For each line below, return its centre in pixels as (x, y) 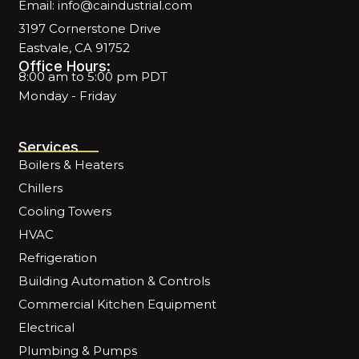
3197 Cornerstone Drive (90, 29)
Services (49, 147)
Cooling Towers (65, 212)
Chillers (41, 188)
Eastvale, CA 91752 (75, 48)
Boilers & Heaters (71, 165)
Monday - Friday (68, 96)
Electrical (47, 328)
